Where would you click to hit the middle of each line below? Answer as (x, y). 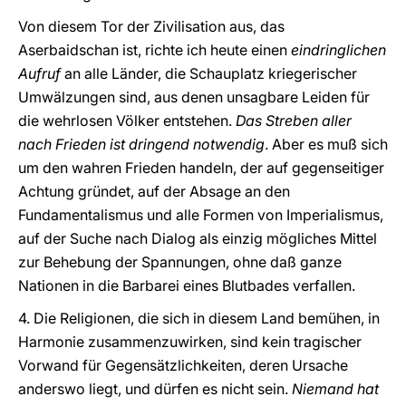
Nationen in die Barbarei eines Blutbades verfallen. (188, 285)
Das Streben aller (294, 121)
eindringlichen (338, 50)
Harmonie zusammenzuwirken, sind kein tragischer (190, 342)
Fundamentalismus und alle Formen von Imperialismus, (201, 215)
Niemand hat (335, 389)
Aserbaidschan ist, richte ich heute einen (155, 50)
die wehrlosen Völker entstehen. (127, 121)
